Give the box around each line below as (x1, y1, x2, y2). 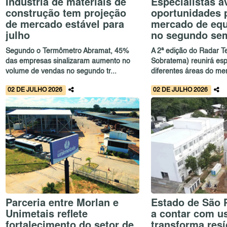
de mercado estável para (6, 16, 125, 31)
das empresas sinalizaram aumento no (6, 57, 131, 65)
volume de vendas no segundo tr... (6, 67, 117, 75)
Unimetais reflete (6, 205, 88, 220)
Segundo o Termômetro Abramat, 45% (6, 47, 129, 55)
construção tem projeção (6, 5, 127, 20)
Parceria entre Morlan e (6, 194, 119, 209)
